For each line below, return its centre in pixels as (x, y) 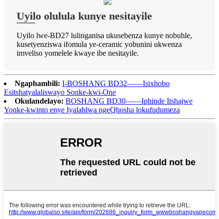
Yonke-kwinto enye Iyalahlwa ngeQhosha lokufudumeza (92, 109)
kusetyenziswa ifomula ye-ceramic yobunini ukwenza (99, 44)
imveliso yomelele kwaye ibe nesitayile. (78, 53)
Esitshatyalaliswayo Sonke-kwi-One (60, 92)
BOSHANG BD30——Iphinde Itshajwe (129, 101)
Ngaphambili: (37, 83)
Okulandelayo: (39, 101)
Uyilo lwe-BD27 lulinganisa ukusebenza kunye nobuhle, (104, 35)
